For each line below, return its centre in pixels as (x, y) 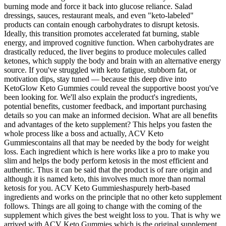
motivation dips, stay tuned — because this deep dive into (95, 79)
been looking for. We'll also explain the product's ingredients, (101, 97)
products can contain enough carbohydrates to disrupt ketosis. (102, 24)
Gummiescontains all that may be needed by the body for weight (106, 142)
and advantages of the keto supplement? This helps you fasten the (108, 124)
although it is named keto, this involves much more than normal (105, 179)
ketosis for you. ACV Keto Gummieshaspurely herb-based (97, 188)
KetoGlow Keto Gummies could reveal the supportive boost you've (111, 88)
